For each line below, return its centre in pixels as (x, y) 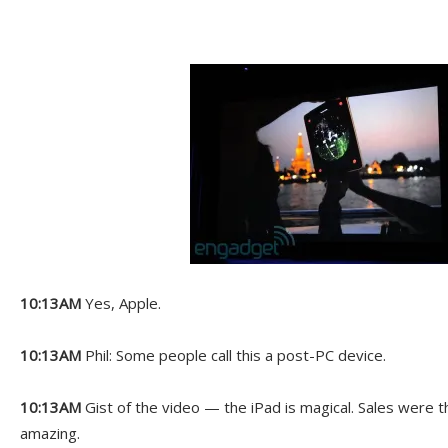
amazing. (50, 433)
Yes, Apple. (121, 303)
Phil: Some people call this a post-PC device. (233, 355)
